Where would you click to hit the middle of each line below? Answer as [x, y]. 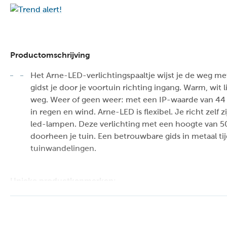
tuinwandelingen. [63, 148]
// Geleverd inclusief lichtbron [66, 193]
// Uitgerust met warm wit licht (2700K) [84, 205]
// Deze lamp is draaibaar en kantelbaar [83, 217]
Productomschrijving [50, 55]
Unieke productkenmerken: [63, 180]
